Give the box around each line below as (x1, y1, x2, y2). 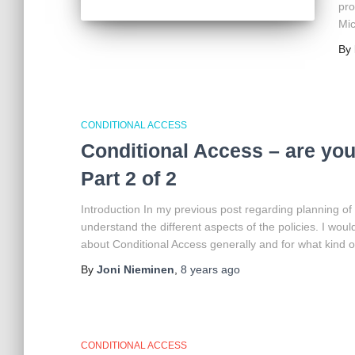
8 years (181, 263, 218, 276)
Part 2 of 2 (81, 167, 177, 189)
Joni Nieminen (97, 263, 174, 276)
